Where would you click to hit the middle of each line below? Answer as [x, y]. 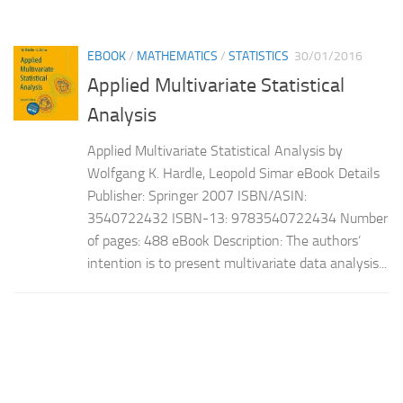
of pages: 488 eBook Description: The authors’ [224, 240]
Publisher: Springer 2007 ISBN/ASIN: [197, 195]
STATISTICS [259, 56]
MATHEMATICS [177, 56]
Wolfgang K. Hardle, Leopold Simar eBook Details [233, 173]
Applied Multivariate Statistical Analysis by [215, 150]
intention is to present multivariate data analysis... [237, 263]
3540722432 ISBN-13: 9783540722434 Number [237, 218]
